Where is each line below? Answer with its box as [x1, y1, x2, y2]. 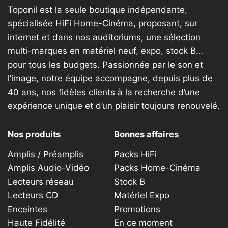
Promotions [114, 204, 160, 215]
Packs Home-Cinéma [114, 163, 201, 174]
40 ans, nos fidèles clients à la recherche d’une [8, 87, 200, 98]
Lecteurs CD [8, 190, 58, 201]
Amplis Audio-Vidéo [8, 163, 89, 174]
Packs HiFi [114, 149, 157, 160]
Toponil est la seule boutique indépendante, [8, 5, 187, 15]
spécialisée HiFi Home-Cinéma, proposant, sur [8, 18, 197, 29]
